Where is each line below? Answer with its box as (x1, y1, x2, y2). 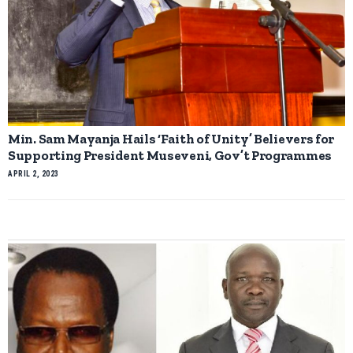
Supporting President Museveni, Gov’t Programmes (8, 147, 332, 163)
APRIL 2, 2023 (8, 169, 59, 178)
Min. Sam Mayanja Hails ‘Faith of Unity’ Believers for (8, 130, 335, 147)
